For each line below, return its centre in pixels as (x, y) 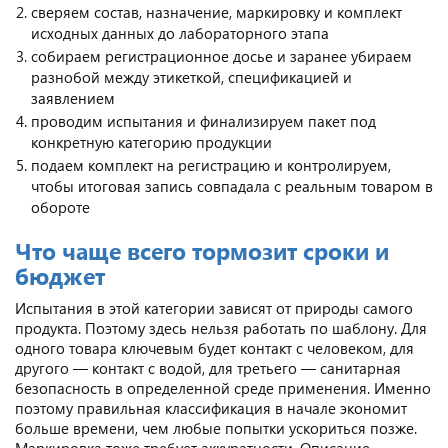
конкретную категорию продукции (151, 141)
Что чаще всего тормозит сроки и (202, 250)
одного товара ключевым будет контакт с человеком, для (214, 347)
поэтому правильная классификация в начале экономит (211, 407)
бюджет (60, 275)
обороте (60, 206)
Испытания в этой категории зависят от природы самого (214, 307)
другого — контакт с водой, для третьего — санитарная (208, 367)
